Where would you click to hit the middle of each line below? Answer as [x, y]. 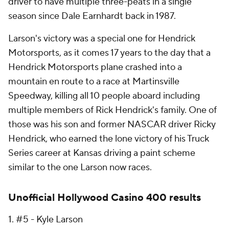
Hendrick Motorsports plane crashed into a [95, 67]
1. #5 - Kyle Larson [45, 219]
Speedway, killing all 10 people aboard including [104, 96]
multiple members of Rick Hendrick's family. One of [112, 110]
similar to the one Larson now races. [80, 167]
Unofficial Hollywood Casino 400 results [105, 198]
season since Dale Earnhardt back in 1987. [92, 16]
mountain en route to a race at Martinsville [94, 81]
